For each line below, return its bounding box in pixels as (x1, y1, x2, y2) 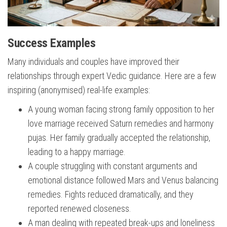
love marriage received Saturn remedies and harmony (28, 118, 214, 129)
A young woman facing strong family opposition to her (28, 104, 214, 115)
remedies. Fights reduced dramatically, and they (28, 189, 194, 200)
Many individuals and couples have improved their (8, 56, 179, 67)
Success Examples (8, 36, 96, 51)
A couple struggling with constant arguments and (28, 161, 197, 172)
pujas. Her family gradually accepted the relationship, (28, 132, 210, 143)
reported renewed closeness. (28, 203, 131, 214)
